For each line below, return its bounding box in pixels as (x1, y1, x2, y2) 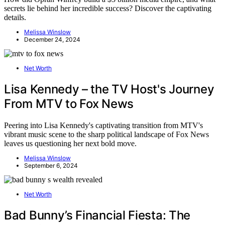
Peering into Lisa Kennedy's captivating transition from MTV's (4, 121, 203, 130)
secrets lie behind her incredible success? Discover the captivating (4, 4, 211, 13)
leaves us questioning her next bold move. (4, 139, 137, 148)
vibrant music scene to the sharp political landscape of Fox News (4, 130, 209, 139)
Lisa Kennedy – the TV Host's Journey (4, 82, 214, 97)
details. (4, 13, 26, 22)
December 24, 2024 (24, 36, 80, 44)
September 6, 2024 (24, 162, 78, 170)
